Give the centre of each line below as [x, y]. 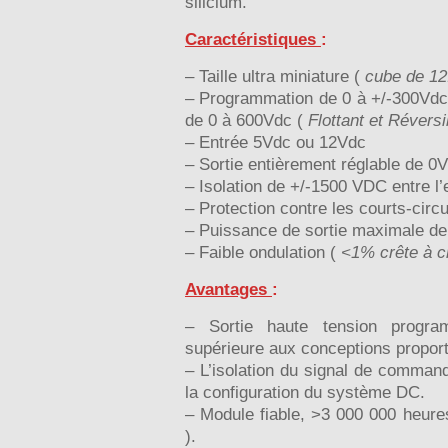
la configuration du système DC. [305, 392]
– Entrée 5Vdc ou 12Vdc [275, 142]
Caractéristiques [250, 39]
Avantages [226, 289]
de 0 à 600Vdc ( [246, 120]
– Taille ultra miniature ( [275, 76]
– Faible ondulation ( [263, 252]
